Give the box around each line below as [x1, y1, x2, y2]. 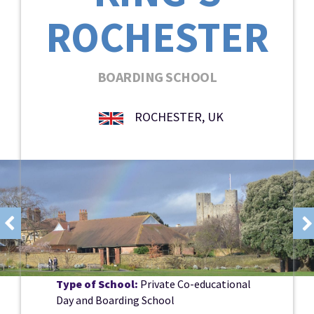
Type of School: [56, 276, 138, 291]
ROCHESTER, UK [132, 109, 224, 125]
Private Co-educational [138, 276, 251, 291]
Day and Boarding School [56, 292, 175, 307]
